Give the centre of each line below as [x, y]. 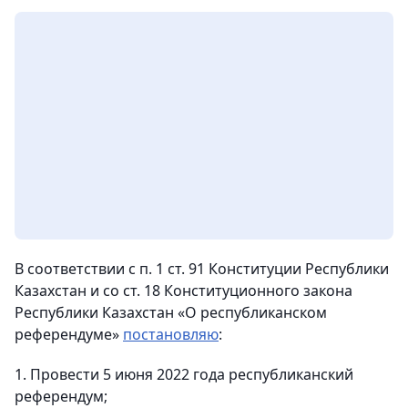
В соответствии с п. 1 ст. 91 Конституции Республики [202, 268]
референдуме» [69, 334]
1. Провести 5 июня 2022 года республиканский [184, 374]
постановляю [171, 334]
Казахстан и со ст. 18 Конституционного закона [184, 290]
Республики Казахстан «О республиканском [171, 312]
